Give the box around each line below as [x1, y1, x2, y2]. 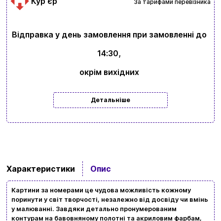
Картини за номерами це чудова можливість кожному [11, 186, 191, 194]
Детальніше [91, 96, 130, 104]
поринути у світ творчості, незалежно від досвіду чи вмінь [11, 195, 208, 204]
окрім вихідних [79, 67, 139, 77]
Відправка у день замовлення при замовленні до [11, 29, 207, 39]
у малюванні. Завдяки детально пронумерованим [11, 205, 177, 213]
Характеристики [6, 164, 75, 174]
